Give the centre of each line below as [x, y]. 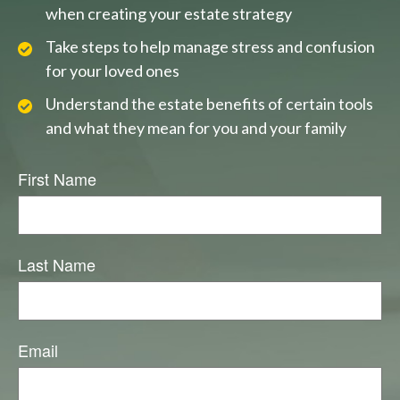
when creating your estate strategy [169, 14]
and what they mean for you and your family [196, 128]
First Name [57, 179]
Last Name [57, 265]
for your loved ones [112, 71]
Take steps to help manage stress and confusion [210, 47]
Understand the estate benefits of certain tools [209, 104]
